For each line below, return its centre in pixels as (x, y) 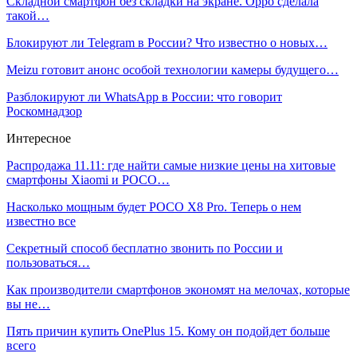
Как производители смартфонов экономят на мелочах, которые (178, 289)
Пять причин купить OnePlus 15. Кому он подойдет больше (168, 331)
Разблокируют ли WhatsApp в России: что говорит (144, 96)
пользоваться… (48, 262)
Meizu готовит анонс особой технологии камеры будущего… (173, 69)
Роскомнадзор (44, 111)
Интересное (39, 138)
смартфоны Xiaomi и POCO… (88, 179)
